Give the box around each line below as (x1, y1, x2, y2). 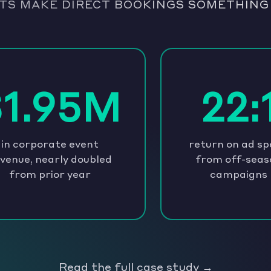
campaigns (210, 166, 268, 181)
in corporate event (1, 136, 99, 151)
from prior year (9, 166, 91, 181)
